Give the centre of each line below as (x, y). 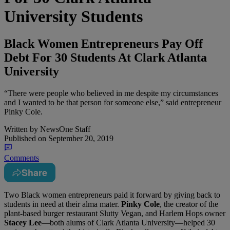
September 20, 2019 (80, 139)
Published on (25, 139)
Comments (22, 158)
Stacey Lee (23, 223)
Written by (21, 129)
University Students (73, 16)
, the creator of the (189, 204)
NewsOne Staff (64, 129)
